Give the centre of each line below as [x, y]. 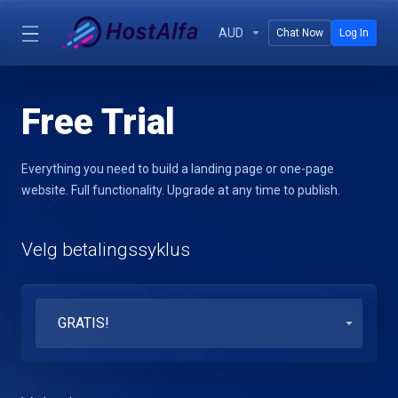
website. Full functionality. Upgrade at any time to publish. [181, 190]
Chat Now [300, 33]
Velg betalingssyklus [106, 250]
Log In [354, 33]
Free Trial [98, 122]
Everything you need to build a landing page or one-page [178, 169]
